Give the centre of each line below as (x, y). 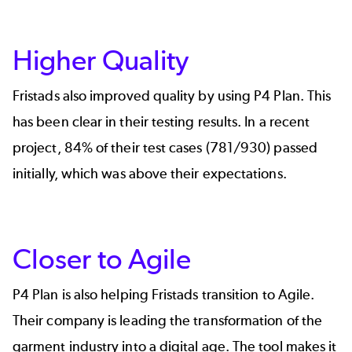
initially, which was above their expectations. (150, 173)
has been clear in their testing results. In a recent (161, 121)
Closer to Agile (102, 258)
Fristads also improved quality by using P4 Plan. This (172, 95)
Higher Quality (101, 60)
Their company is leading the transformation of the (167, 320)
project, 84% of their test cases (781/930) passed (165, 147)
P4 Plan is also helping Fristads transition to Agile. (164, 294)
